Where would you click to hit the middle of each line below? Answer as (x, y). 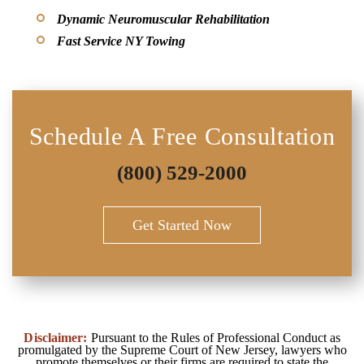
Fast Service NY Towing (121, 41)
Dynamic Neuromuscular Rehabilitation (163, 19)
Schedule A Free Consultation (182, 136)
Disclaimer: (56, 338)
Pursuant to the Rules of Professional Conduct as (214, 338)
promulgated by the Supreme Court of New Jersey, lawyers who (182, 350)
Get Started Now (182, 225)
